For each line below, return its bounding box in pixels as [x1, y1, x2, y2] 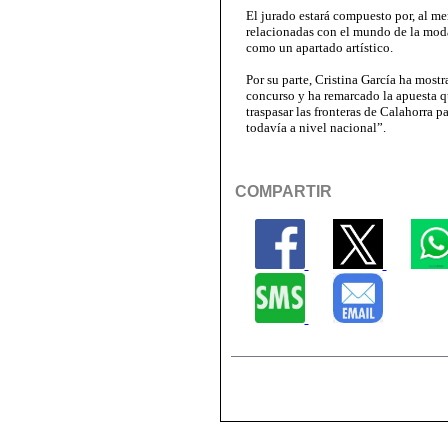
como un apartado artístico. [246, 40, 393, 55]
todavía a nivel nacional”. [246, 120, 386, 135]
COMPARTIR [234, 183, 332, 200]
